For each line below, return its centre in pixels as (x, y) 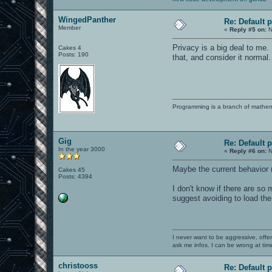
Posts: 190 (74, 54)
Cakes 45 (72, 169)
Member (70, 27)
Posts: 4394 (76, 176)
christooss (78, 265)
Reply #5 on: (248, 29)
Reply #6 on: (248, 151)
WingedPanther (87, 19)
